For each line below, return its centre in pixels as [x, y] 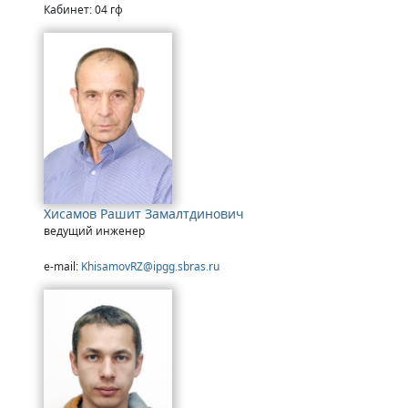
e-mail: [62, 266]
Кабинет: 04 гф [83, 10]
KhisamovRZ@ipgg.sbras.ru [150, 266]
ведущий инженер [94, 230]
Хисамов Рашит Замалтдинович [144, 213]
